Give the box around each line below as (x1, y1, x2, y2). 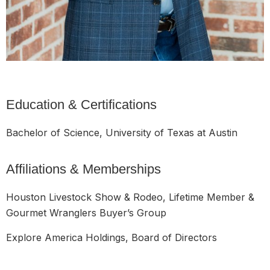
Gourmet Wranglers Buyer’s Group (6, 207, 166, 219)
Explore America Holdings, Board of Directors (6, 231, 217, 243)
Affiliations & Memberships (6, 162, 161, 177)
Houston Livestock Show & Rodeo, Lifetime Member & (6, 191, 254, 204)
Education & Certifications (6, 96, 157, 112)
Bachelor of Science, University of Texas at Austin (6, 126, 237, 139)
